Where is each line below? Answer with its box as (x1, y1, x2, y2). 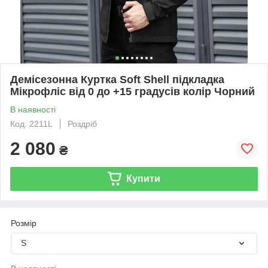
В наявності (10, 104, 56, 114)
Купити (126, 173, 160, 184)
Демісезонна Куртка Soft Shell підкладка (10, 73, 224, 86)
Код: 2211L (10, 118, 53, 129)
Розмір (11, 218, 36, 228)
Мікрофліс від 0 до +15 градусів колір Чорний (10, 85, 255, 98)
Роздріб (68, 118, 97, 129)
